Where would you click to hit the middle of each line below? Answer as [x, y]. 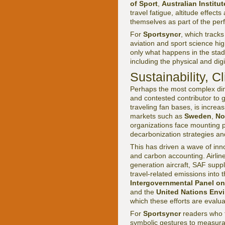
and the [143, 192]
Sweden [198, 116]
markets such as [157, 116]
